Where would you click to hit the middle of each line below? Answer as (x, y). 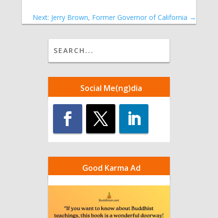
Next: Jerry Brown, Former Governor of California (110, 17)
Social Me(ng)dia (111, 88)
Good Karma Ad (111, 168)
